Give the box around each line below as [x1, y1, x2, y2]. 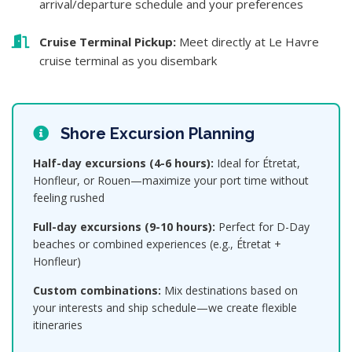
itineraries [33, 317, 82, 332]
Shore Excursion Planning [57, 124, 255, 143]
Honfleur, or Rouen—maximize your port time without [33, 173, 309, 188]
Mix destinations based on [161, 283, 298, 298]
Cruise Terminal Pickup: [39, 34, 176, 49]
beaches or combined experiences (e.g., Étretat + [33, 236, 281, 251]
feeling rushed [33, 190, 104, 205]
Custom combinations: [33, 283, 161, 298]
